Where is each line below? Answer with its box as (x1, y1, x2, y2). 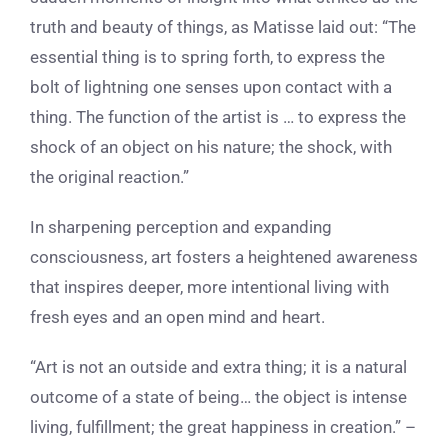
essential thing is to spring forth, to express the (30, 47, 385, 68)
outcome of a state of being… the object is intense (30, 387, 407, 408)
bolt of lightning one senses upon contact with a (30, 77, 392, 98)
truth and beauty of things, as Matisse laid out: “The (30, 17, 416, 38)
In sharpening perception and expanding (30, 217, 332, 238)
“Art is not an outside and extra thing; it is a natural (30, 357, 407, 378)
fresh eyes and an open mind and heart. (30, 307, 325, 328)
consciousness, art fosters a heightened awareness (30, 247, 418, 268)
